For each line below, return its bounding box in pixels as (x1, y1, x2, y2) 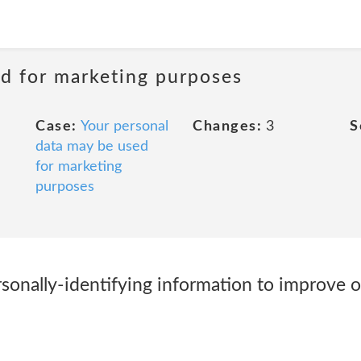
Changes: (193, 119, 262, 134)
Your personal (80, 119, 168, 134)
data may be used (35, 139, 148, 154)
